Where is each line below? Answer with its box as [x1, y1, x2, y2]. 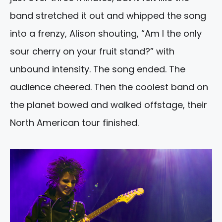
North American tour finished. [10, 116, 139, 129]
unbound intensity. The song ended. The [10, 63, 185, 76]
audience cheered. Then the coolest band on [10, 81, 208, 94]
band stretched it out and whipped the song [10, 9, 206, 22]
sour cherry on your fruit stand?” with [10, 45, 174, 58]
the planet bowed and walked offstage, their [10, 99, 207, 111]
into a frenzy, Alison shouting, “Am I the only [10, 27, 202, 40]
